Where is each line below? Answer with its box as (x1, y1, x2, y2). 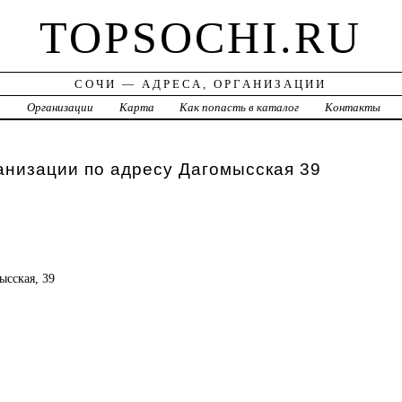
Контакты (325, 100, 381, 115)
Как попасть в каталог (179, 100, 300, 115)
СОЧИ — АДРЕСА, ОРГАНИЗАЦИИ (74, 77, 328, 92)
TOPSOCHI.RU (39, 13, 363, 64)
